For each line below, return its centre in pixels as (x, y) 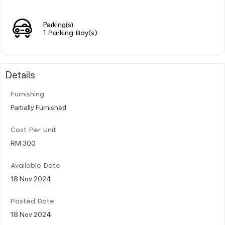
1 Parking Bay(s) (70, 33)
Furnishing (27, 94)
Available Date (35, 166)
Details (20, 74)
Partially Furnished (38, 107)
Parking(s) (58, 24)
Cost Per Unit (33, 130)
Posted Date (32, 201)
